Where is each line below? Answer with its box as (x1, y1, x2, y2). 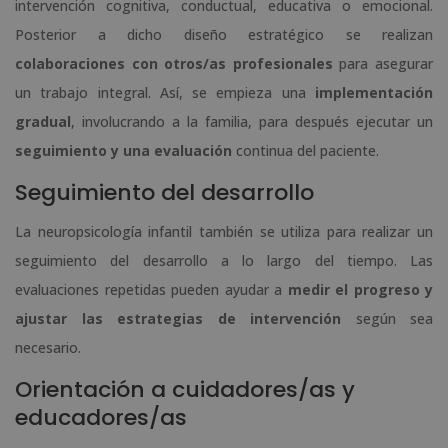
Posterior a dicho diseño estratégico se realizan (15, 25, 433, 45)
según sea (341, 309, 433, 329)
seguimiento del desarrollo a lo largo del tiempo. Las (15, 251, 433, 271)
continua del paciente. (232, 141, 379, 161)
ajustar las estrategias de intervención (15, 309, 341, 329)
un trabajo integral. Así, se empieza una (15, 83, 315, 103)
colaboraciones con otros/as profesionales (15, 54, 333, 74)
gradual (15, 112, 71, 132)
